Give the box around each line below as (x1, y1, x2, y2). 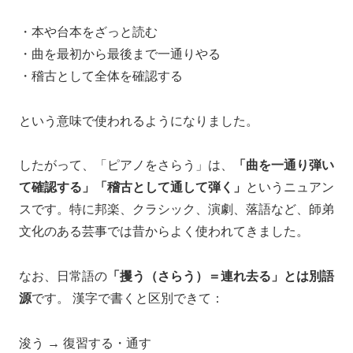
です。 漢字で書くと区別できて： (32, 292, 224, 306)
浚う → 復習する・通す (19, 336, 151, 351)
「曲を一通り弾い (233, 158, 334, 173)
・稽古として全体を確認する (19, 69, 183, 83)
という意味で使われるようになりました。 (19, 113, 258, 128)
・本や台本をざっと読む (19, 24, 158, 39)
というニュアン (246, 180, 334, 195)
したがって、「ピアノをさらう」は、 (19, 158, 233, 173)
